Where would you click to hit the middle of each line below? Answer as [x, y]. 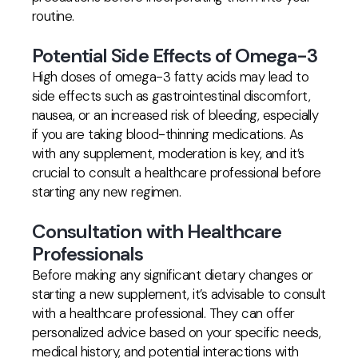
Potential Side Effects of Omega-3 [175, 56]
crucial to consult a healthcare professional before [177, 173]
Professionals [88, 254]
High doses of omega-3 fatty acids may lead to [171, 77]
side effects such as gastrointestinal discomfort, [171, 96]
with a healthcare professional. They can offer [163, 313]
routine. [53, 16]
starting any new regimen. [107, 192]
